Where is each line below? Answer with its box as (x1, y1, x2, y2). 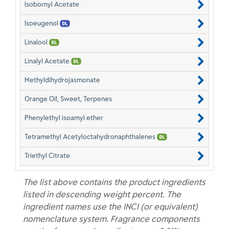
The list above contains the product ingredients (23, 177, 205, 187)
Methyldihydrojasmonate (25, 76, 100, 84)
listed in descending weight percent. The (23, 189, 181, 199)
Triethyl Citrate (25, 151, 70, 159)
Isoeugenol (25, 19, 60, 27)
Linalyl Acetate (25, 57, 71, 65)
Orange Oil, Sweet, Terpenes (25, 95, 112, 103)
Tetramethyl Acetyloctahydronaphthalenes (25, 132, 157, 141)
